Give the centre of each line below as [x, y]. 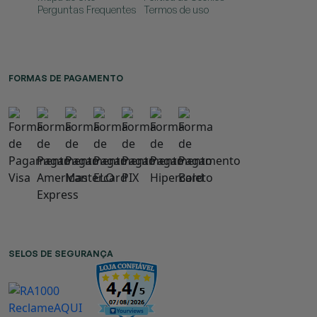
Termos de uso [176, 10]
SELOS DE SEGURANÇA [61, 254]
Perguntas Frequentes [87, 10]
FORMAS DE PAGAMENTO [66, 79]
